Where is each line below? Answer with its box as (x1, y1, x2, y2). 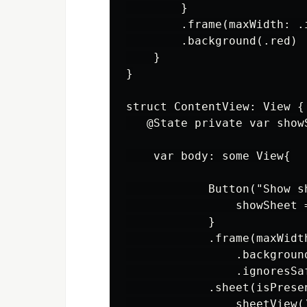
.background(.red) (126, 34, 297, 47)
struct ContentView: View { (126, 100, 304, 113)
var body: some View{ (126, 149, 291, 162)
